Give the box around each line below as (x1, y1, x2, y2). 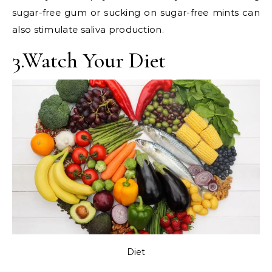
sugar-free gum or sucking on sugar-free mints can (12, 6, 260, 18)
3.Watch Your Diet (12, 47, 166, 73)
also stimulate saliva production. (12, 23, 164, 35)
